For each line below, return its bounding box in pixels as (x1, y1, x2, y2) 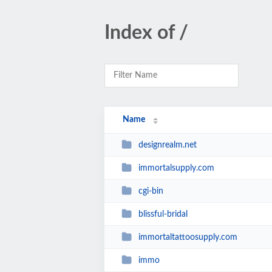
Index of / (104, 23, 188, 42)
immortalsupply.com (138, 163, 214, 172)
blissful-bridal (138, 209, 188, 219)
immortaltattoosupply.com (138, 233, 237, 242)
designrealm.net (138, 140, 197, 149)
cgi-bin (138, 186, 163, 195)
